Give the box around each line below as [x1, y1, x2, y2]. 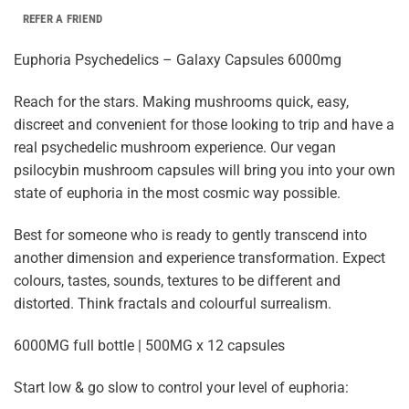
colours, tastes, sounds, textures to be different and [14, 271, 341, 289]
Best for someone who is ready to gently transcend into [14, 225, 367, 244]
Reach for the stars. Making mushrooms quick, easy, [14, 93, 349, 111]
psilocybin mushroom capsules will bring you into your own [14, 162, 395, 180]
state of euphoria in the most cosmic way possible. [14, 184, 341, 203]
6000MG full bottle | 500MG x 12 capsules [14, 336, 285, 354]
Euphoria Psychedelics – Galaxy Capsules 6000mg [14, 51, 341, 69]
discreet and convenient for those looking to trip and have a [14, 116, 394, 134]
